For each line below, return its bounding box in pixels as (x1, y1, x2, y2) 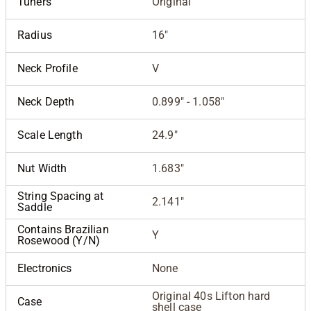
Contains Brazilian (17, 223, 109, 237)
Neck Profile (17, 62, 78, 76)
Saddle (17, 201, 52, 215)
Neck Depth (17, 95, 75, 109)
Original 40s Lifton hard (152, 289, 271, 303)
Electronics (17, 262, 72, 276)
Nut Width (17, 162, 67, 176)
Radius (17, 28, 52, 42)
